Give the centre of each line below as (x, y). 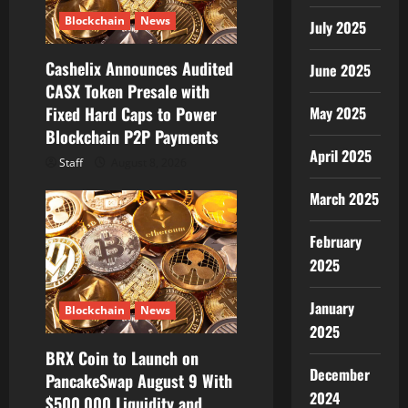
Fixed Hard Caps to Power (131, 113)
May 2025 (337, 113)
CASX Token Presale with (127, 91)
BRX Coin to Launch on (122, 358)
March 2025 (344, 199)
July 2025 (337, 27)
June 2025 (340, 70)
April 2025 (340, 156)
